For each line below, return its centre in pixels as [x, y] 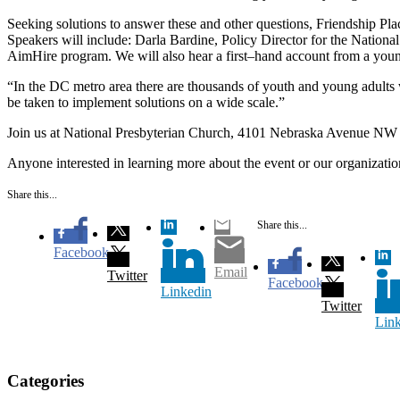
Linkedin [186, 291]
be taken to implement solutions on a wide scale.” [146, 102]
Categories [46, 381]
